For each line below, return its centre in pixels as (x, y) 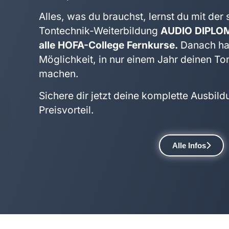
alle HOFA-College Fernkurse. (108, 45)
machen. (59, 74)
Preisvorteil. (66, 110)
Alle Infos (189, 146)
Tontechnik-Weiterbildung (100, 31)
